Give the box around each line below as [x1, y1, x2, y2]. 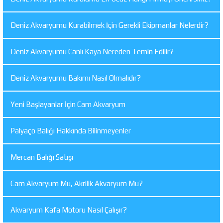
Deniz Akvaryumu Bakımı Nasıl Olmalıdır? [10, 73, 141, 82]
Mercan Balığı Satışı [10, 152, 73, 161]
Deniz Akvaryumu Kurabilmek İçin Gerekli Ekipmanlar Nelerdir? [10, 20, 209, 29]
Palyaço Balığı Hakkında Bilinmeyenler [10, 126, 131, 135]
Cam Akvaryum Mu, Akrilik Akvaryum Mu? [10, 179, 143, 188]
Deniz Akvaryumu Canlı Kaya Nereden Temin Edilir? [10, 47, 174, 56]
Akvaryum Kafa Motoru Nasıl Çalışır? [10, 205, 127, 214]
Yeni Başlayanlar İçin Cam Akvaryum [10, 100, 125, 109]
